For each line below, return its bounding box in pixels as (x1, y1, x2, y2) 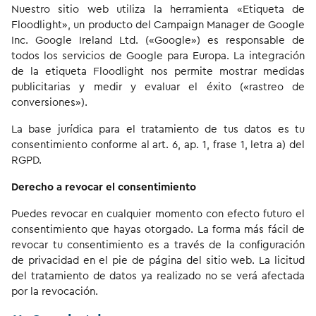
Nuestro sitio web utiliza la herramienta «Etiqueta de (11, 4, 305, 15)
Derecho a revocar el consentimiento (11, 182, 196, 193)
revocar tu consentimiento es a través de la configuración (11, 240, 305, 250)
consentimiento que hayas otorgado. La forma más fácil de (11, 224, 305, 235)
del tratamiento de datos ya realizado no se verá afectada (11, 271, 305, 281)
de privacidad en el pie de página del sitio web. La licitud (11, 255, 305, 266)
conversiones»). (11, 97, 87, 108)
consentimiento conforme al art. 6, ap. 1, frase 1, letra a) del (11, 140, 305, 150)
